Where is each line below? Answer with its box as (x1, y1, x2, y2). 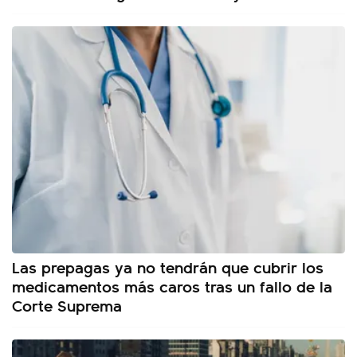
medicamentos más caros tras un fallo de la (12, 273, 332, 297)
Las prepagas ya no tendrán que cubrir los (12, 254, 324, 278)
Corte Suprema (12, 292, 122, 316)
